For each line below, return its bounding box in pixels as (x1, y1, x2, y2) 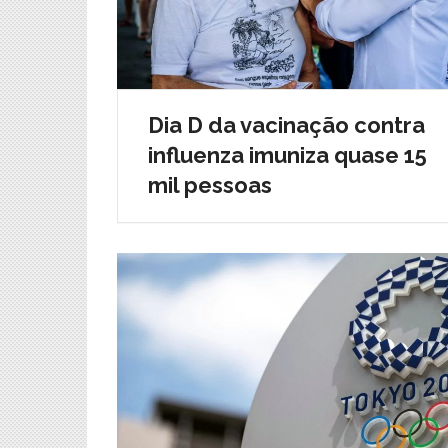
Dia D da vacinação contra (148, 112, 425, 139)
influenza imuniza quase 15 (148, 142, 427, 169)
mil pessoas (148, 172, 272, 199)
